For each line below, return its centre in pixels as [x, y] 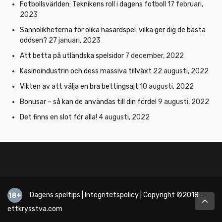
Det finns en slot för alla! [58, 117]
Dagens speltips [55, 195]
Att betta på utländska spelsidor [72, 55]
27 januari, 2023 [75, 40]
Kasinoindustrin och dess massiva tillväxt [86, 71]
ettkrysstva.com [35, 209]
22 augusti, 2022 [181, 71]
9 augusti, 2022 [184, 102]
